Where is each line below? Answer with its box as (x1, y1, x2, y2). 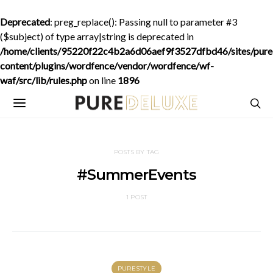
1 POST (126, 193, 147, 201)
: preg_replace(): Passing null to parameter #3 (50, 16, 237, 27)
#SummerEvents (77, 166, 196, 183)
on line (87, 74, 118, 86)
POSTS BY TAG (113, 148, 160, 156)
